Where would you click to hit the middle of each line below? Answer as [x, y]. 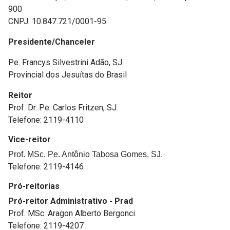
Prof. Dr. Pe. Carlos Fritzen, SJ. [65, 108]
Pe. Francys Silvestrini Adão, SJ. [66, 62]
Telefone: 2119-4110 [47, 120]
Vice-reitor [30, 139]
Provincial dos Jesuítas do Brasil [68, 75]
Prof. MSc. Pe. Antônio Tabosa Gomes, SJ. [85, 154]
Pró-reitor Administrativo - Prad [71, 201]
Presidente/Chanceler [52, 42]
